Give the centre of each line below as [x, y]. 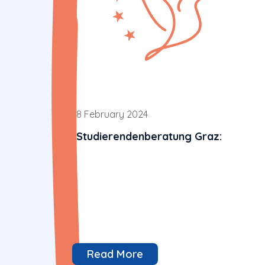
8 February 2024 [112, 114]
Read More [115, 253]
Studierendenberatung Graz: [149, 137]
